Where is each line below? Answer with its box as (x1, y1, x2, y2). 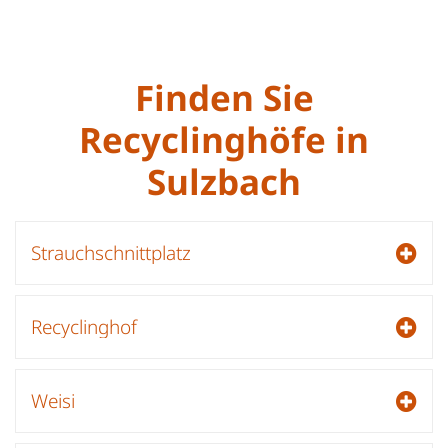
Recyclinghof (31, 313, 137, 340)
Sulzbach (147, 158, 301, 206)
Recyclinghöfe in (79, 116, 369, 164)
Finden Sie (134, 74, 314, 122)
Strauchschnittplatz (31, 239, 191, 266)
